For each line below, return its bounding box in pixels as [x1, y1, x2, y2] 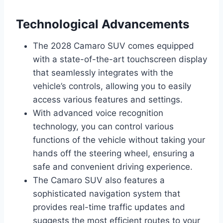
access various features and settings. [33, 94, 183, 105]
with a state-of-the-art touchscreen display [33, 54, 207, 64]
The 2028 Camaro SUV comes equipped [33, 40, 194, 51]
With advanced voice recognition [33, 108, 163, 118]
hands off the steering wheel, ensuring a [33, 148, 195, 158]
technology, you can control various [33, 121, 174, 131]
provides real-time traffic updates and [33, 202, 185, 212]
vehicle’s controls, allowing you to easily [33, 81, 191, 91]
